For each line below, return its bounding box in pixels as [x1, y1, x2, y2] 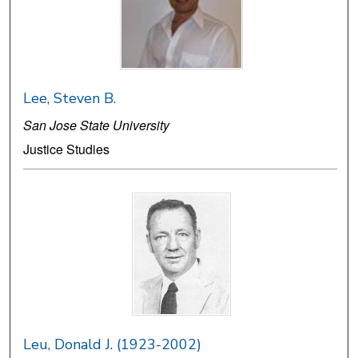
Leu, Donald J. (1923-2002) [23, 335, 202, 355]
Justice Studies [23, 140, 110, 159]
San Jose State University [23, 116, 170, 135]
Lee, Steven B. [23, 89, 117, 109]
